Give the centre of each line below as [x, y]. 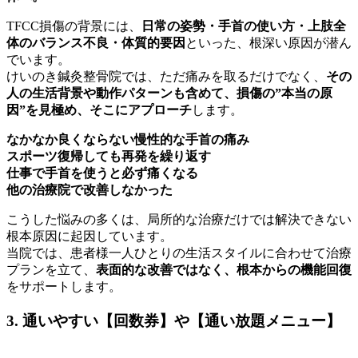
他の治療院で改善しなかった [89, 189]
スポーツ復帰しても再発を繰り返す [109, 156]
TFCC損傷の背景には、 [74, 26]
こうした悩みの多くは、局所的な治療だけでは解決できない [179, 219]
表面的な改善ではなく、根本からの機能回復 [224, 269]
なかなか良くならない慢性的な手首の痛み [128, 139]
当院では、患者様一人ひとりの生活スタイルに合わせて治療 [179, 253]
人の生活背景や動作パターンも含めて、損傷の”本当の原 [169, 93]
